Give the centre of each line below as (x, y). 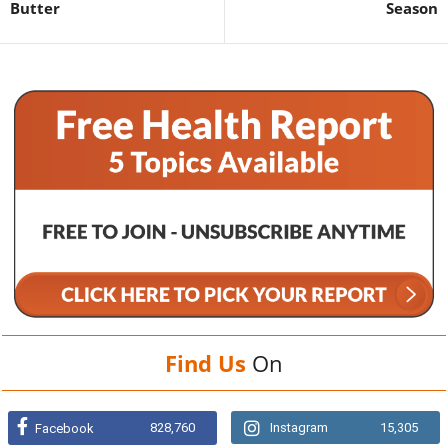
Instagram (299, 427)
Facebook (64, 428)
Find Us (205, 362)
